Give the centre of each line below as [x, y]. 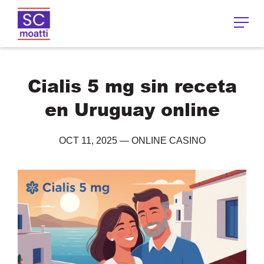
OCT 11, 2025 [88, 141]
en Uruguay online [132, 109]
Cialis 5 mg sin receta [132, 85]
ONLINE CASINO [168, 141]
